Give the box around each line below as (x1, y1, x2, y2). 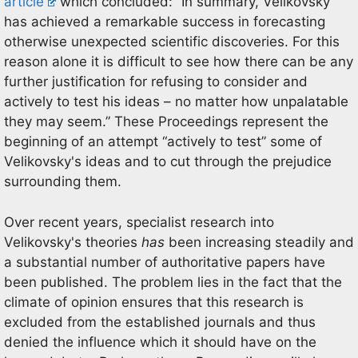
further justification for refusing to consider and (4, 74, 308, 89)
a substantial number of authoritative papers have (4, 253, 325, 270)
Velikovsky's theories (4, 233, 141, 250)
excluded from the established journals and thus (4, 313, 316, 330)
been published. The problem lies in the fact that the (4, 273, 342, 290)
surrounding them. (4, 173, 121, 189)
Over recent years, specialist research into (4, 213, 274, 230)
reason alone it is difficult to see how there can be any (4, 54, 353, 70)
